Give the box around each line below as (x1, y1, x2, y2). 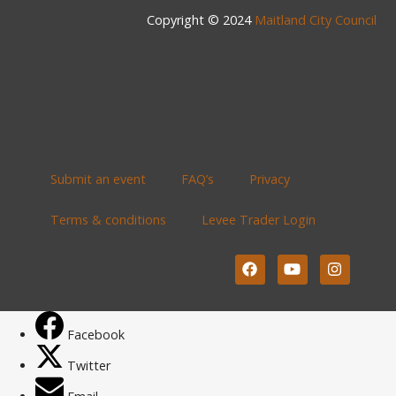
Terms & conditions (50, 210, 167, 228)
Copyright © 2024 (146, 11, 255, 28)
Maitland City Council (254, 11, 377, 28)
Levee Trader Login (202, 210, 316, 228)
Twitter (67, 356, 110, 374)
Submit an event (50, 170, 147, 187)
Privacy (249, 170, 291, 187)
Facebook (67, 325, 125, 343)
